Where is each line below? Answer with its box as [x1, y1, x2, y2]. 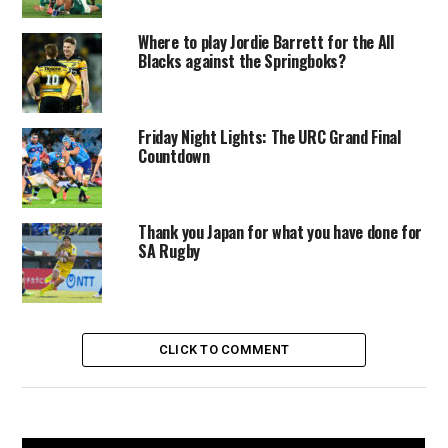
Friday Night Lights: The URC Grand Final [138, 125, 401, 149]
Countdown [138, 144, 210, 168]
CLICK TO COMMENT [158, 342, 290, 357]
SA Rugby [138, 239, 200, 263]
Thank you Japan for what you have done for [138, 220, 423, 244]
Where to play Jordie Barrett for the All [138, 30, 394, 54]
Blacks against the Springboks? [138, 49, 346, 73]
